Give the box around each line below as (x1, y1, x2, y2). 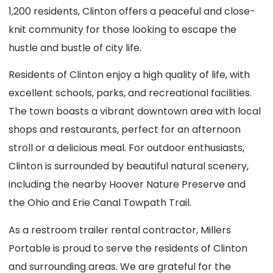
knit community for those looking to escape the (9, 22, 237, 37)
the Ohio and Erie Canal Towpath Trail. (9, 196, 192, 210)
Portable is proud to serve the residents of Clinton (9, 241, 248, 255)
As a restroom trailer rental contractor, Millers (9, 222, 232, 237)
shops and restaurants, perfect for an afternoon (9, 122, 241, 137)
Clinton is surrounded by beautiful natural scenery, (9, 159, 249, 174)
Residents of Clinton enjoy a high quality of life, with (9, 68, 250, 82)
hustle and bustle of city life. (9, 40, 142, 55)
